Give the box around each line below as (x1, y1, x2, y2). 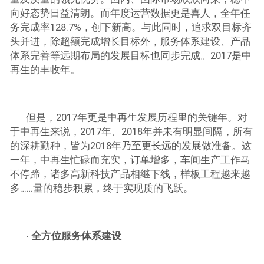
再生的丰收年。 (9, 64, 80, 76)
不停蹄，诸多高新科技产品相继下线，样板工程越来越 (9, 169, 250, 180)
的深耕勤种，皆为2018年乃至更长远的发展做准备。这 (9, 140, 252, 152)
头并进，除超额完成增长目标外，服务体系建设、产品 (9, 36, 250, 48)
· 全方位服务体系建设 (26, 230, 122, 242)
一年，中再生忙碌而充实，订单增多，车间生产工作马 (9, 154, 250, 166)
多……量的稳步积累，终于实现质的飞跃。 (9, 183, 193, 194)
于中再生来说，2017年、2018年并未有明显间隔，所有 (9, 126, 253, 138)
